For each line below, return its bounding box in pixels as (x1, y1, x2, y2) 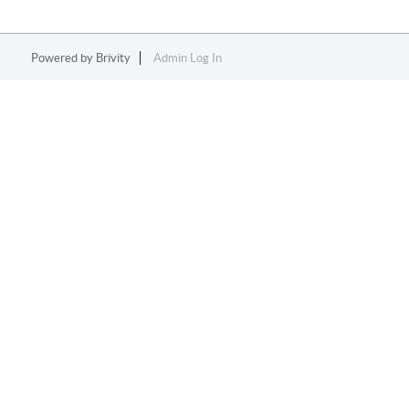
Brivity (95, 51, 131, 65)
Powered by (30, 51, 96, 65)
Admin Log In (152, 51, 222, 65)
